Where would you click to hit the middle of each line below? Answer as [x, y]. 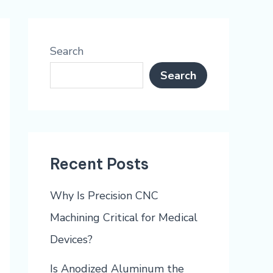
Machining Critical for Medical [124, 217]
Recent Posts [99, 164]
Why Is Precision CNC [104, 195]
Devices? [71, 239]
